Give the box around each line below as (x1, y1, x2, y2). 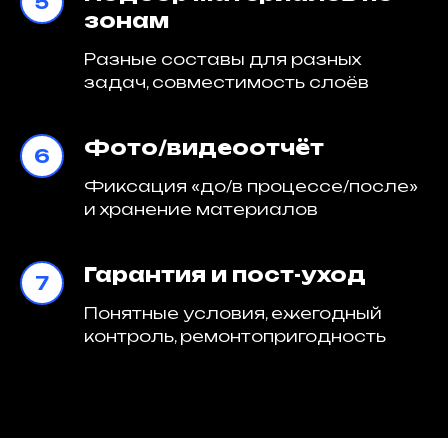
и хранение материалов (84, 199, 318, 219)
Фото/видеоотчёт (84, 135, 324, 160)
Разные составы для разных (84, 49, 361, 69)
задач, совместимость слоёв (84, 72, 369, 92)
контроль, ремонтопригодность (84, 326, 386, 346)
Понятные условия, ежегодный (84, 303, 382, 323)
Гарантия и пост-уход (84, 262, 366, 287)
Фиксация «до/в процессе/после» (84, 176, 418, 196)
